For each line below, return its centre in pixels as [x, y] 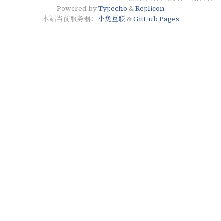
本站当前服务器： [70, 18]
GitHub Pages [156, 18]
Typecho [112, 8]
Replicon [150, 8]
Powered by [77, 8]
